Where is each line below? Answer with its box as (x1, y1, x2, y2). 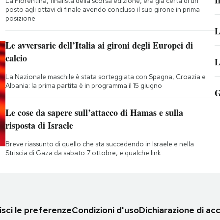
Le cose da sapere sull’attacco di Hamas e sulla (5, 106, 183, 119)
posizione (5, 14, 35, 23)
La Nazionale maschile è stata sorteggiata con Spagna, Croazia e (5, 72, 206, 82)
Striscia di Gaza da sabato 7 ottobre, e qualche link (5, 148, 161, 158)
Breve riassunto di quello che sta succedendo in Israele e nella (5, 139, 194, 149)
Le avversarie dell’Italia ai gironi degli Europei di (5, 39, 193, 52)
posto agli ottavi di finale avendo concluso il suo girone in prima (5, 5, 200, 14)
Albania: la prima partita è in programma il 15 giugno (5, 81, 162, 90)
